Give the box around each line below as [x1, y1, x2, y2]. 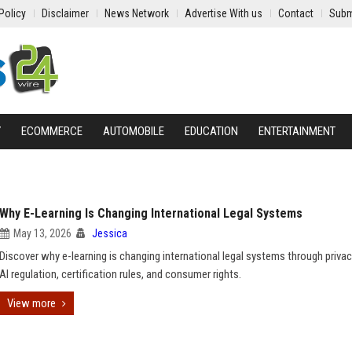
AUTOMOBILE [103, 124, 164, 138]
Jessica [92, 227, 127, 240]
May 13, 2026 [13, 227, 71, 240]
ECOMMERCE [21, 124, 82, 138]
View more [7, 296, 56, 310]
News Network [104, 7, 169, 20]
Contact [278, 7, 313, 20]
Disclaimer [42, 7, 89, 20]
